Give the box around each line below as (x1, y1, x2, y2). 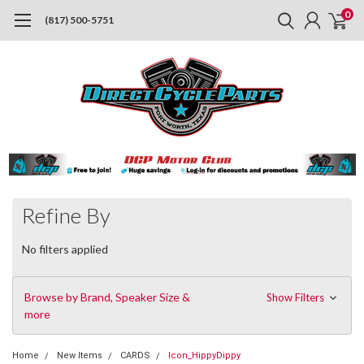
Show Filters (266, 290, 327, 304)
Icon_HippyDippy (168, 349, 240, 361)
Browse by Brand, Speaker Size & (24, 289, 190, 304)
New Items (57, 349, 102, 361)
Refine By (22, 201, 111, 228)
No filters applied (22, 241, 108, 256)
